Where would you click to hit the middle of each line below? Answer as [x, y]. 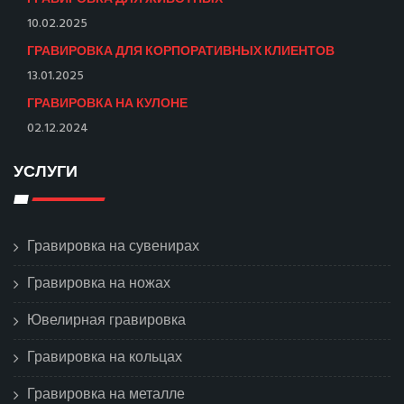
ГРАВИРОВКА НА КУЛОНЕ [107, 102]
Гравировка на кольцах [105, 358]
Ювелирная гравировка [106, 321]
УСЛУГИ [46, 170]
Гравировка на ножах [99, 284]
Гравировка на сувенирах [113, 247]
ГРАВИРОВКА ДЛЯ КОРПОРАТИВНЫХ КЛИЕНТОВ [181, 50]
